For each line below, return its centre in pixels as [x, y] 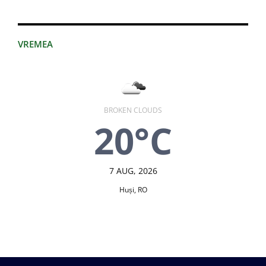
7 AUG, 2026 [133, 171]
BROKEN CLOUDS [133, 110]
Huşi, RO [133, 190]
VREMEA [35, 44]
